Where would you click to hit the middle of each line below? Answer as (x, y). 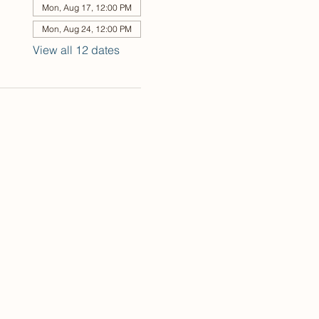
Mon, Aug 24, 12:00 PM (87, 29)
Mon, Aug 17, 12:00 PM (87, 7)
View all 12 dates (76, 50)
